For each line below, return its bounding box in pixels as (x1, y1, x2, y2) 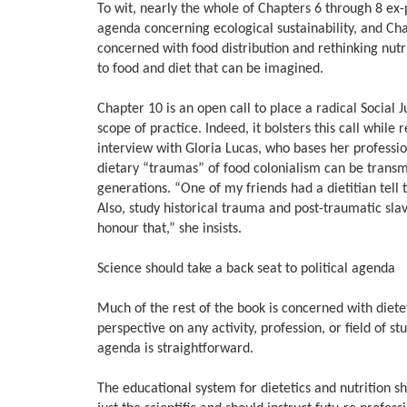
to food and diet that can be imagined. (97, 61, 323, 76)
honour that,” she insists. (97, 221, 242, 236)
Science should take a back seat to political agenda (97, 261, 395, 276)
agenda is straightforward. (97, 341, 253, 356)
